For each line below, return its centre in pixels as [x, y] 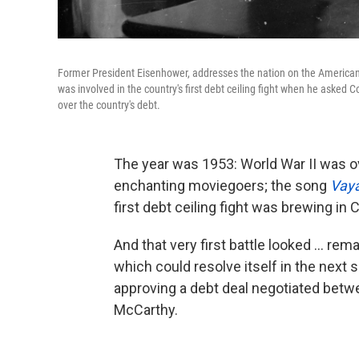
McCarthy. [146, 310]
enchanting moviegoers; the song [222, 186]
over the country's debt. [109, 105]
